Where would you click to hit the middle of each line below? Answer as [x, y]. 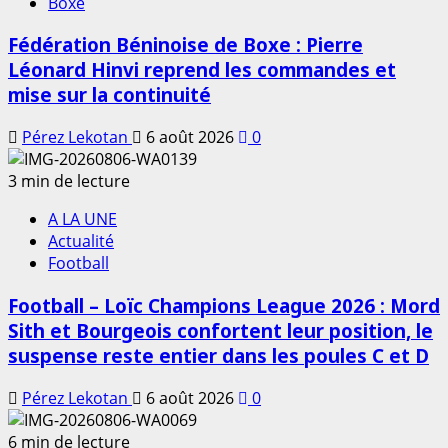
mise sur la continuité [109, 95]
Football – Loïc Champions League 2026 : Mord [224, 305]
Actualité [81, 241]
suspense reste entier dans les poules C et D [218, 355]
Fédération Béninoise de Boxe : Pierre [185, 45]
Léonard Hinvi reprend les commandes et [202, 70]
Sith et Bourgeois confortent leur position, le [220, 330]
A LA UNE [82, 219]
